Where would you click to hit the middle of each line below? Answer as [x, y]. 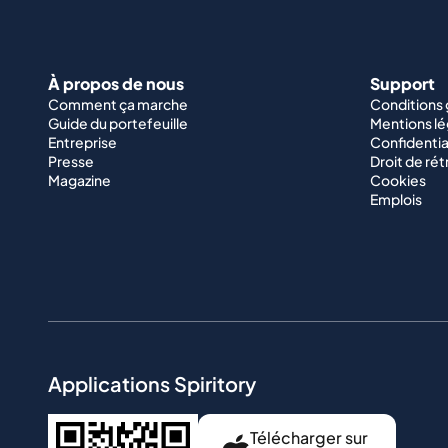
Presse [71, 161]
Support [402, 84]
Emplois [396, 199]
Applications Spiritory [152, 384]
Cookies [398, 180]
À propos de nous [116, 84]
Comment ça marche [118, 104]
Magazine [79, 180]
